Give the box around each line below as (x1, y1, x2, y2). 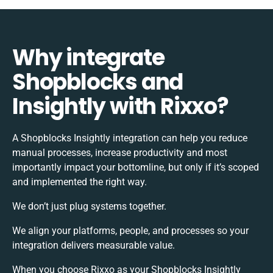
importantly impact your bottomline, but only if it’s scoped (12, 161, 259, 173)
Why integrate (12, 41, 165, 73)
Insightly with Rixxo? (12, 90, 229, 122)
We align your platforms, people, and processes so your (12, 224, 249, 236)
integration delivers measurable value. (12, 239, 175, 251)
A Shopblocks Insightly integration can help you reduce (12, 132, 247, 144)
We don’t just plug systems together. (12, 200, 166, 212)
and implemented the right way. (12, 175, 147, 188)
